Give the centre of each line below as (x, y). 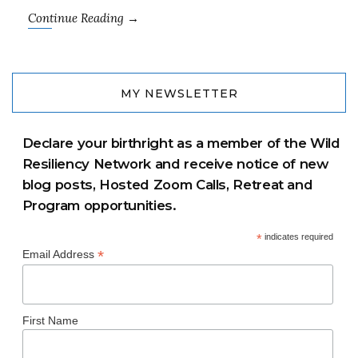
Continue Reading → (84, 18)
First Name (50, 320)
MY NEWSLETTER (179, 93)
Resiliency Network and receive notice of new (175, 163)
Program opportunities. (99, 205)
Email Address (60, 254)
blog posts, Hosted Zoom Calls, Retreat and (167, 184)
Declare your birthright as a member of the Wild (181, 143)
